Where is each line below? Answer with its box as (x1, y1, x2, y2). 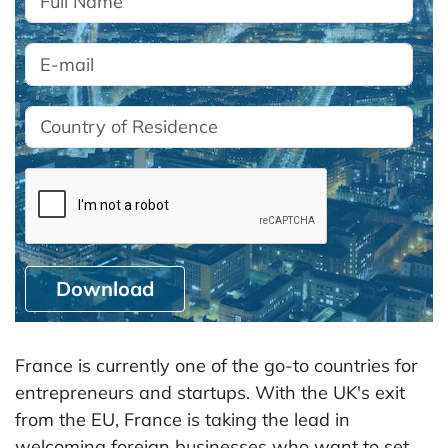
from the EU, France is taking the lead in (15, 408, 350, 431)
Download (56, 276, 154, 301)
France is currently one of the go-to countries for (15, 354, 418, 377)
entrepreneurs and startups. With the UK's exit (15, 381, 405, 404)
